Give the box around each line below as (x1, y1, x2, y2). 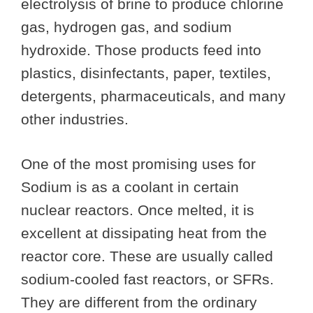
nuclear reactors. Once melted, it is (21, 202, 254, 219)
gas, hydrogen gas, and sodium (21, 18, 232, 35)
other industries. (21, 110, 129, 127)
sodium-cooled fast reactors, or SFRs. (21, 271, 274, 288)
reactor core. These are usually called (21, 248, 273, 265)
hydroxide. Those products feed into (21, 41, 261, 58)
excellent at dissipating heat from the (21, 225, 267, 242)
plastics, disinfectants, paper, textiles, (21, 64, 271, 81)
